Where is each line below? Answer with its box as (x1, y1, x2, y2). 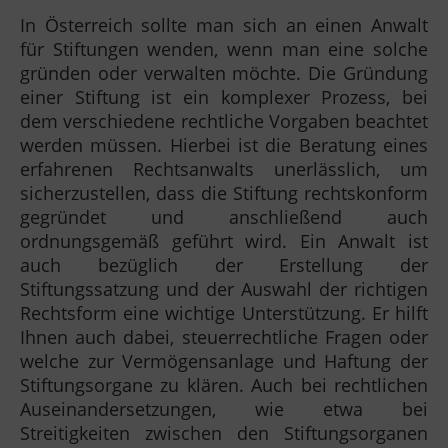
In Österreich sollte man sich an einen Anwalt (20, 12, 428, 37)
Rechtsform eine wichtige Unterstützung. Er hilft (20, 300, 428, 325)
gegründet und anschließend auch (20, 204, 428, 229)
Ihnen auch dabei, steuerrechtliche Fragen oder (20, 324, 428, 349)
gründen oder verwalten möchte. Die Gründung (20, 60, 428, 85)
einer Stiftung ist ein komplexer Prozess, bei (20, 84, 428, 109)
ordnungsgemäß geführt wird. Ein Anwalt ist (20, 228, 428, 253)
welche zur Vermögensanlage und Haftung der (20, 348, 428, 373)
